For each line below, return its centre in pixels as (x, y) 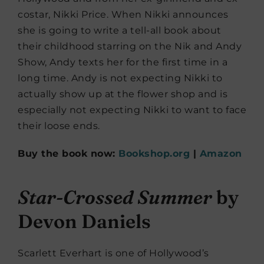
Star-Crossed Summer (115, 197)
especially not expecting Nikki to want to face (132, 110)
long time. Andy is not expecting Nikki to (120, 78)
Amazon (221, 154)
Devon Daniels (84, 222)
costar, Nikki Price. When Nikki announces (123, 15)
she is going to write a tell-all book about (120, 31)
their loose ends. (59, 126)
